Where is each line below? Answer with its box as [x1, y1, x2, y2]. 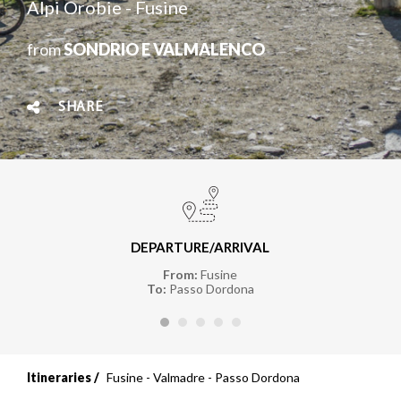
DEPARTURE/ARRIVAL [131, 238, 270, 255]
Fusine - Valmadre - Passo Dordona [107, 369, 300, 385]
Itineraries [27, 369, 91, 385]
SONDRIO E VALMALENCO [64, 38, 265, 59]
